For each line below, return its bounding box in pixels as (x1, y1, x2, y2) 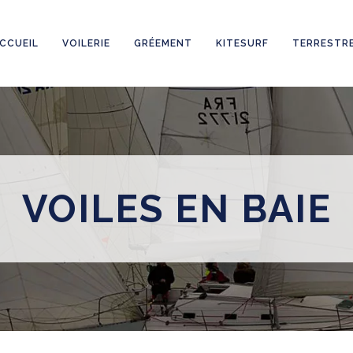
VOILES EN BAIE (21, 187, 332, 231)
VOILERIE (62, 38, 110, 49)
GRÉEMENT (134, 38, 192, 49)
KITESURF (216, 38, 269, 49)
